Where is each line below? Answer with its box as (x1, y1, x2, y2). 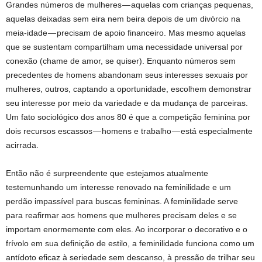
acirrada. (6, 140, 39, 150)
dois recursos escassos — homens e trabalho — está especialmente (6, 126, 253, 136)
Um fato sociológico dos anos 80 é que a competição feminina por (6, 112, 250, 122)
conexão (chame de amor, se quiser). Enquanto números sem (6, 56, 236, 66)
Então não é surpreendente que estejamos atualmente (6, 168, 208, 178)
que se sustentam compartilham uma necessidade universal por (6, 42, 243, 52)
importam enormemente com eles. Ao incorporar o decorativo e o (6, 225, 247, 235)
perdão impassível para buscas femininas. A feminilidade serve (6, 196, 238, 206)
